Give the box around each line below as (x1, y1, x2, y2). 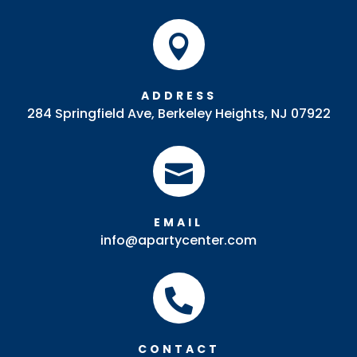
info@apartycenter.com (100, 230, 257, 249)
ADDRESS (140, 87, 217, 104)
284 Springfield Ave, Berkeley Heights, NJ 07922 (26, 104, 331, 123)
